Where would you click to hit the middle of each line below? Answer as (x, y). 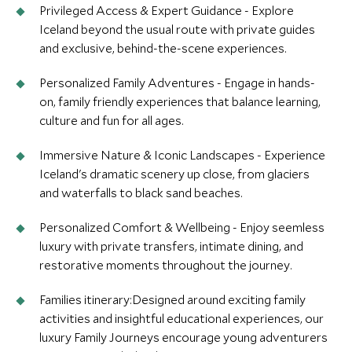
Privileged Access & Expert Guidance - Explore (167, 10)
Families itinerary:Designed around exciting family (172, 299)
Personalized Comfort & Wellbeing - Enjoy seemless (182, 227)
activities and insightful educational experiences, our (181, 318)
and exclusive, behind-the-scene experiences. (163, 48)
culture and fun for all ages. (112, 120)
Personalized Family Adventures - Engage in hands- (177, 82)
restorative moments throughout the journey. (166, 265)
